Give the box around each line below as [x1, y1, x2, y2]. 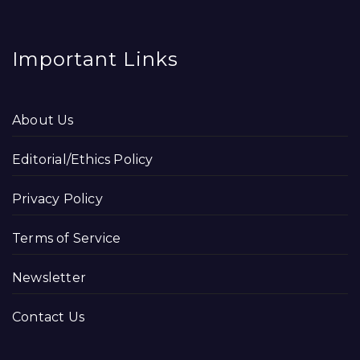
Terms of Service [12, 231, 121, 246]
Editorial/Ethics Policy [12, 152, 153, 167]
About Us [12, 112, 74, 128]
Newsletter [12, 270, 86, 285]
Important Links [12, 47, 178, 71]
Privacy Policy [12, 191, 103, 207]
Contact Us [12, 309, 84, 325]
